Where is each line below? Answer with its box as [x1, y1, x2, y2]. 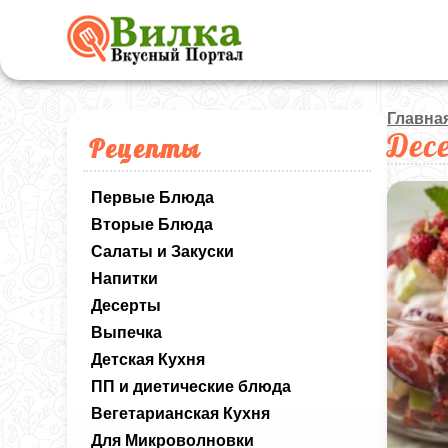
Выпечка [91, 324, 163, 341]
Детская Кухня [91, 351, 206, 368]
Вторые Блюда [91, 216, 214, 233]
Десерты [91, 297, 162, 314]
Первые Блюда [91, 189, 215, 206]
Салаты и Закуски [91, 243, 235, 260]
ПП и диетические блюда [91, 378, 292, 395]
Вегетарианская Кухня [91, 405, 271, 422]
